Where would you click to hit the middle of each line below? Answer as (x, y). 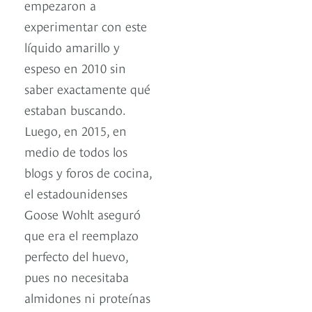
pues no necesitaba (77, 276)
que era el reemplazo (81, 235)
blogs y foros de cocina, (88, 172)
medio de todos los (76, 151)
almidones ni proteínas (87, 297)
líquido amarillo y (72, 47)
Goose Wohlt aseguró (83, 214)
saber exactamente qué (87, 88)
